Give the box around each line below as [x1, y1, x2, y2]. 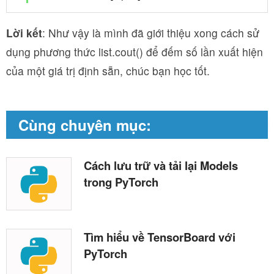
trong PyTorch [84, 174, 158, 190]
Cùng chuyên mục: [18, 114, 151, 135]
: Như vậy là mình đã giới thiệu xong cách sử [42, 25, 259, 40]
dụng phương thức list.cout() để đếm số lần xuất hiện [6, 44, 263, 59]
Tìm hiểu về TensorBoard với [84, 228, 235, 245]
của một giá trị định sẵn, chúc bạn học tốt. [6, 63, 210, 78]
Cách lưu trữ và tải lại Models [84, 157, 238, 174]
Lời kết [6, 25, 42, 40]
